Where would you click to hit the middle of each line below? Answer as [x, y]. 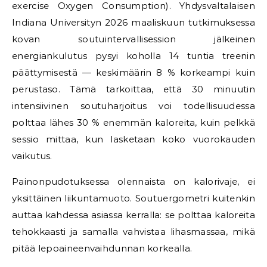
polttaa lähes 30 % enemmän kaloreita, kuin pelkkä [133, 122]
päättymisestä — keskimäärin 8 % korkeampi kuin [133, 72]
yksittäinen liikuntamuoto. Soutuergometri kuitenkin [133, 198]
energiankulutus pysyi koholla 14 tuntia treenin [133, 56]
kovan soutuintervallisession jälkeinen [133, 39]
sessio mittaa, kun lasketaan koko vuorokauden [133, 139]
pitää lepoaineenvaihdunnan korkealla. [102, 248]
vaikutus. [32, 156]
